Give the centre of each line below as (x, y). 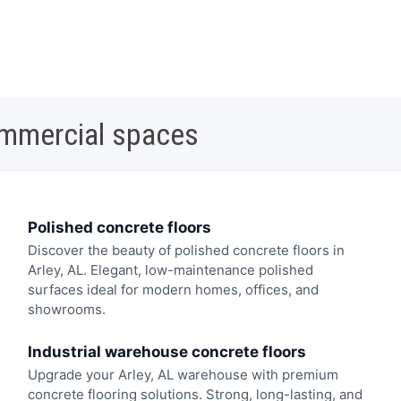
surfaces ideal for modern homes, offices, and (173, 290)
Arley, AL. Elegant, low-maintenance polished (170, 270)
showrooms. (66, 310)
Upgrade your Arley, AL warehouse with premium (183, 374)
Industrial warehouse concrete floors (166, 351)
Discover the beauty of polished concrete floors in (186, 251)
